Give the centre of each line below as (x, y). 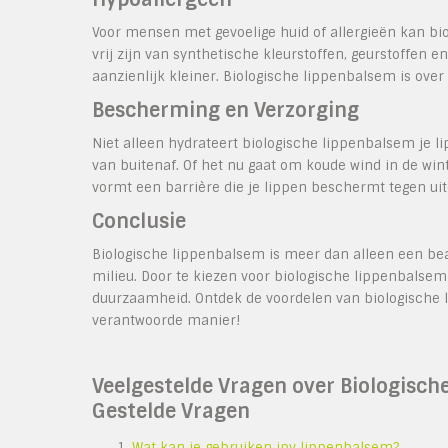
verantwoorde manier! (166, 320)
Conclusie (139, 221)
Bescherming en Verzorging (225, 110)
